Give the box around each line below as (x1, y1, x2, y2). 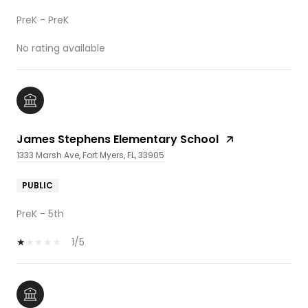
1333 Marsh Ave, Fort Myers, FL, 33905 (16, 148, 164, 161)
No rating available (16, 41, 105, 55)
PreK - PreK (16, 12, 69, 27)
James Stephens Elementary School (16, 131, 219, 147)
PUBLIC (22, 179, 53, 191)
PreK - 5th (16, 206, 64, 221)
